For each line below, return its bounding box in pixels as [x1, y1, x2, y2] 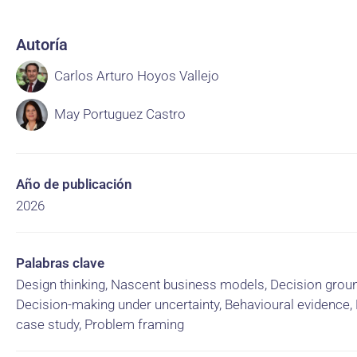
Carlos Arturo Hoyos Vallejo [54, 68, 219, 84]
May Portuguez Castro [54, 106, 186, 122]
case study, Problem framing [16, 316, 184, 332]
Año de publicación [16, 176, 132, 192]
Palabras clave [16, 255, 104, 271]
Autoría [16, 35, 68, 54]
